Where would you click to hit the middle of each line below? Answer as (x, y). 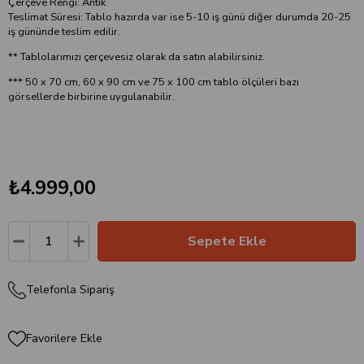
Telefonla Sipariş (70, 290)
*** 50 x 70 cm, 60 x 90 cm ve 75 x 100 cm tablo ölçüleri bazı (154, 82)
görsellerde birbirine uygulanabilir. (91, 96)
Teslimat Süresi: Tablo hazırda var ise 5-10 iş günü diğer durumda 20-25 (180, 17)
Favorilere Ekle (64, 339)
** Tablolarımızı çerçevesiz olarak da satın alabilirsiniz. (136, 57)
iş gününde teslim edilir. (64, 32)
